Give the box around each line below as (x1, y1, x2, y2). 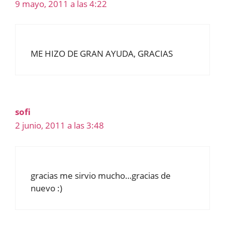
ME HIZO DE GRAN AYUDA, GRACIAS (31, 48, 173, 60)
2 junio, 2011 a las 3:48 (15, 120, 104, 132)
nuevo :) (31, 182, 62, 194)
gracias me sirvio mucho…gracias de (31, 169, 171, 181)
